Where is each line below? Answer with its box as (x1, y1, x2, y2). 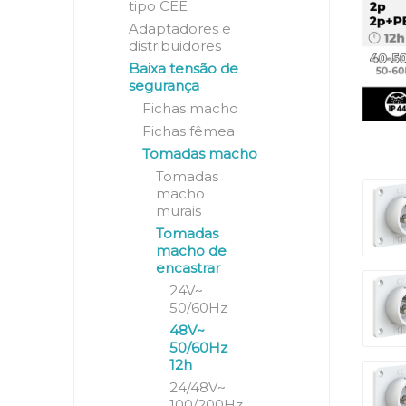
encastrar (155, 259, 220, 276)
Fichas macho (141, 100, 238, 117)
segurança (128, 77, 199, 94)
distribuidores (128, 37, 221, 54)
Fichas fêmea (141, 122, 235, 140)
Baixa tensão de (128, 60, 238, 77)
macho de (155, 242, 227, 259)
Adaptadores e (128, 20, 231, 37)
